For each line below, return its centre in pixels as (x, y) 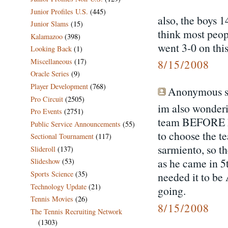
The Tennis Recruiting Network (76, 211)
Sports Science (52, 174)
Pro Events (46, 111)
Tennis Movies (52, 199)
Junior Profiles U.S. (59, 11)
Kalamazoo (47, 36)
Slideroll (43, 149)
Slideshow (45, 161)
